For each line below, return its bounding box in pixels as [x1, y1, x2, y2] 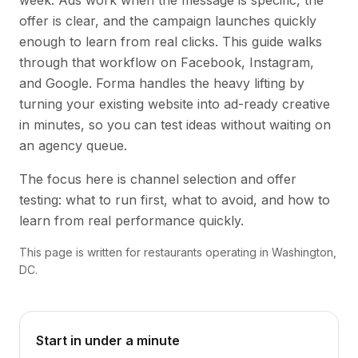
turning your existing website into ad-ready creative [19, 96, 330, 112]
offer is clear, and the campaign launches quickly [19, 13, 316, 29]
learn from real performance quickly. [19, 213, 244, 229]
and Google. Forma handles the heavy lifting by [19, 75, 304, 91]
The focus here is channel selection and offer [19, 171, 296, 187]
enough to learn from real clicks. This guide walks [19, 34, 322, 50]
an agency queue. [19, 137, 127, 153]
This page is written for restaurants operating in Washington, [19, 245, 336, 259]
